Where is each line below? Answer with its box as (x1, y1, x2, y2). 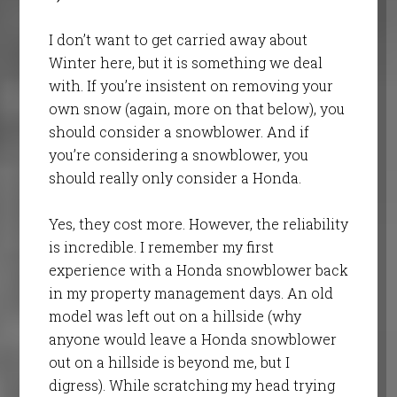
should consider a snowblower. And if (48, 121, 309, 141)
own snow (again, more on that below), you (48, 98, 345, 118)
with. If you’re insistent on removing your (48, 75, 333, 95)
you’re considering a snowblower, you (48, 144, 308, 164)
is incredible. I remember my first (48, 237, 274, 256)
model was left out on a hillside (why (48, 306, 301, 325)
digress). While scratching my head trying (48, 375, 335, 394)
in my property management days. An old (48, 283, 333, 302)
